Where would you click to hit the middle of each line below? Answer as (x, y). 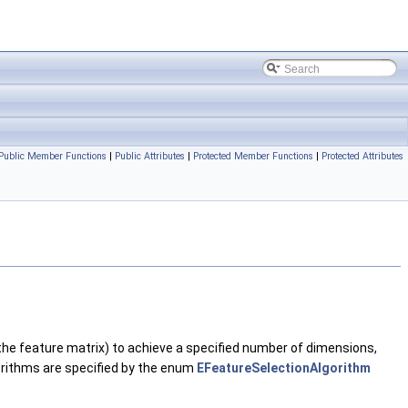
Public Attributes (150, 156)
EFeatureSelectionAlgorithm (284, 368)
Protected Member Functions (253, 156)
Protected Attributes (362, 156)
